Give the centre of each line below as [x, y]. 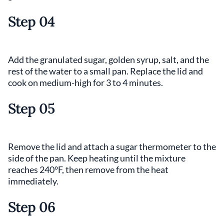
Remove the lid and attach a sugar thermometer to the [112, 147]
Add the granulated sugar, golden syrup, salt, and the [108, 60]
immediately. [33, 181]
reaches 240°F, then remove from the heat [88, 170]
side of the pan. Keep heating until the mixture [97, 158]
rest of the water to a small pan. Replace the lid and [105, 71]
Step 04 [31, 22]
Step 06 [32, 207]
